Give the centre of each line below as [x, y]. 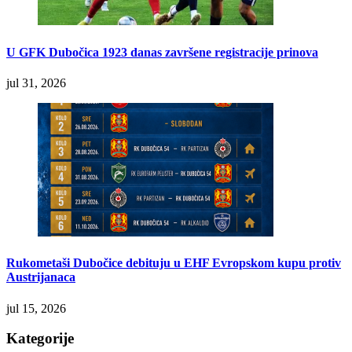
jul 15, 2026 [36, 308]
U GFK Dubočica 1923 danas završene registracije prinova [162, 52]
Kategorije [40, 339]
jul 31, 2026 [36, 83]
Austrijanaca [41, 277]
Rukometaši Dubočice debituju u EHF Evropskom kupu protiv [174, 263]
